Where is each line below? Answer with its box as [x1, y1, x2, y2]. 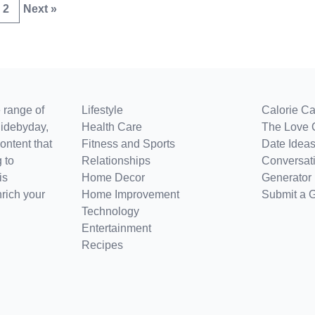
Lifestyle [82, 104, 123, 116]
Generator [262, 172, 311, 184]
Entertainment [82, 222, 151, 234]
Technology [82, 205, 139, 217]
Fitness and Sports [82, 138, 175, 150]
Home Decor [82, 172, 145, 184]
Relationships [82, 155, 150, 167]
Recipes [82, 239, 123, 251]
